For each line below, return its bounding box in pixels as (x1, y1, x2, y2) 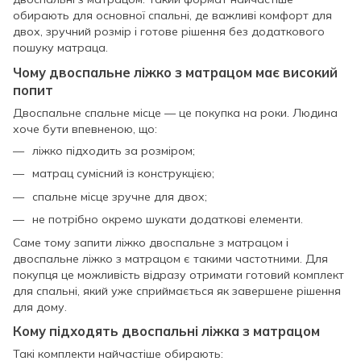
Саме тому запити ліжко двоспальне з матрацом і (13, 234, 288, 250)
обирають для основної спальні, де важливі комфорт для (13, 8, 332, 23)
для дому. (13, 299, 67, 314)
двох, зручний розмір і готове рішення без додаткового (13, 24, 325, 39)
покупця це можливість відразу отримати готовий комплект (13, 267, 344, 282)
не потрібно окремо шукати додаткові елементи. (32, 212, 303, 227)
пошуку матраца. (13, 40, 108, 56)
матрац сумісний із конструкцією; (32, 166, 214, 181)
